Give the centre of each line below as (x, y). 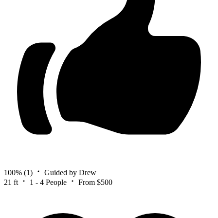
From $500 (95, 182)
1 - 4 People (48, 182)
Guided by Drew (70, 173)
